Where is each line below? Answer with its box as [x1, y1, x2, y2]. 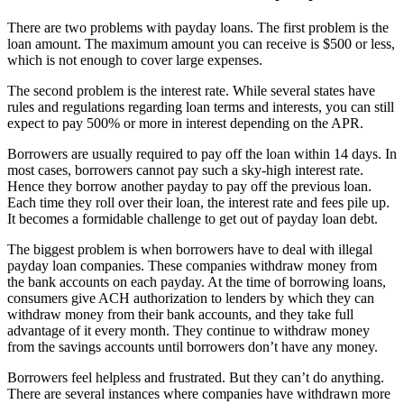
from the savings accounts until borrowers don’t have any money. [7, 339, 378, 355]
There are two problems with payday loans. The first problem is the [7, 20, 389, 36]
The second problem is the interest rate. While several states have [7, 83, 375, 99]
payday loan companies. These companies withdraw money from [7, 258, 377, 274]
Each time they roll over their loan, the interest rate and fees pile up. [7, 195, 390, 211]
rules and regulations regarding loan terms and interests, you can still [7, 99, 394, 115]
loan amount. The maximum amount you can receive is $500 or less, [7, 36, 395, 52]
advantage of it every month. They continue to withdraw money [7, 323, 370, 339]
